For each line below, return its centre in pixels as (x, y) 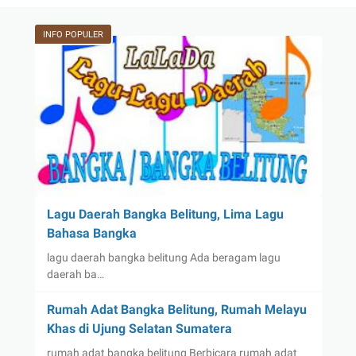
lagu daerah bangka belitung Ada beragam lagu (163, 257)
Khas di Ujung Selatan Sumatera (139, 328)
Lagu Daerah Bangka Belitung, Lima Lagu (165, 214)
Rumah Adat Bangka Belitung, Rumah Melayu (176, 309)
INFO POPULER (73, 35)
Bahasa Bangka (91, 233)
